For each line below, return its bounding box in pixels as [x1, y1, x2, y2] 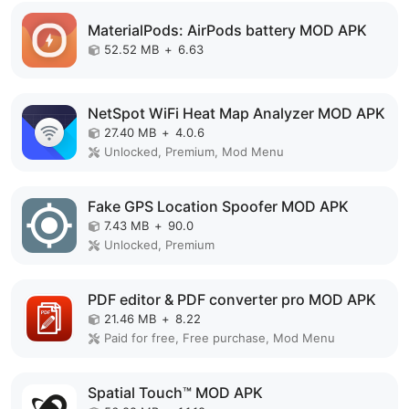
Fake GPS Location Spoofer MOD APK [88, 197, 349, 215]
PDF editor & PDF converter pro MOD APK [88, 290, 376, 309]
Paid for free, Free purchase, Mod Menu [104, 330, 335, 345]
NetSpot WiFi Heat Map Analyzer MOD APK [88, 104, 385, 122]
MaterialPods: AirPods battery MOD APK [88, 20, 367, 39]
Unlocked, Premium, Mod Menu [104, 144, 284, 159]
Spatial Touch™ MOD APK [88, 383, 263, 402]
